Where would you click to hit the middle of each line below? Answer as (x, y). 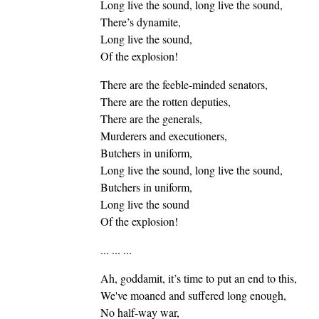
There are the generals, (151, 119)
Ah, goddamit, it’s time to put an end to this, (198, 278)
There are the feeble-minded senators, (184, 85)
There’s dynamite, (140, 22)
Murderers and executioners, (163, 136)
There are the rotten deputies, (165, 102)
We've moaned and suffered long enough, (193, 296)
